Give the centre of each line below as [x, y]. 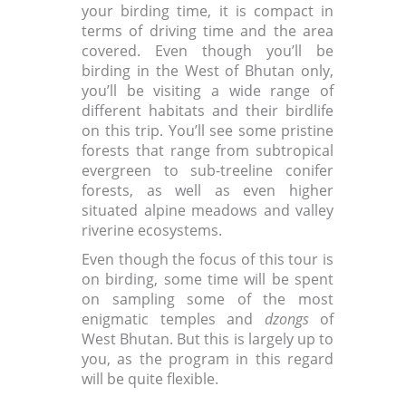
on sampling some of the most [208, 300]
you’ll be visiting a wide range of [208, 91]
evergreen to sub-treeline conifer [208, 171]
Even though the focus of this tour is [208, 260]
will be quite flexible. [150, 379]
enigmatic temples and [173, 319]
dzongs [286, 319]
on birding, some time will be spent [208, 280]
